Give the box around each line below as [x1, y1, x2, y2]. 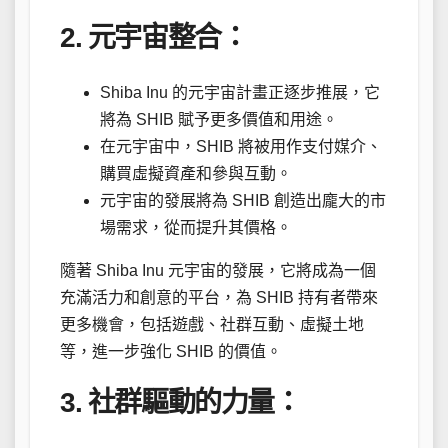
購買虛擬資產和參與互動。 [100, 164, 292, 182]
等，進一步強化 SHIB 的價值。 [60, 342, 282, 360]
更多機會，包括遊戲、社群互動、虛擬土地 [60, 315, 364, 333]
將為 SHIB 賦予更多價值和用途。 [100, 110, 338, 128]
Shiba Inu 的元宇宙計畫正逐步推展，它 [100, 83, 380, 101]
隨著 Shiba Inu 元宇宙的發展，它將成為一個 [60, 261, 376, 279]
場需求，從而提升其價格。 [100, 218, 292, 236]
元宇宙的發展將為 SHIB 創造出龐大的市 [100, 191, 386, 209]
